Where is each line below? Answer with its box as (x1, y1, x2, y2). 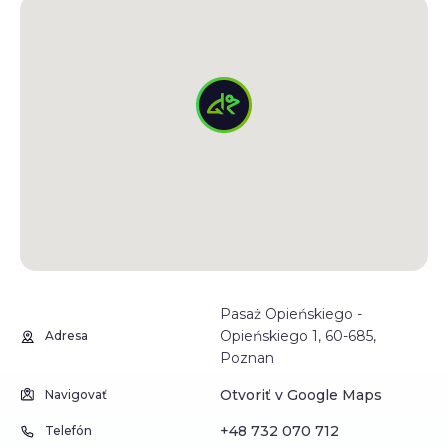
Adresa (45, 328, 88, 343)
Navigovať (45, 386, 107, 402)
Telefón (45, 423, 92, 438)
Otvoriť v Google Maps (220, 385, 382, 404)
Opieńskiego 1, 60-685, (220, 327, 376, 345)
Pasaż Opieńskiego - (220, 305, 362, 323)
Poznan (220, 349, 274, 367)
